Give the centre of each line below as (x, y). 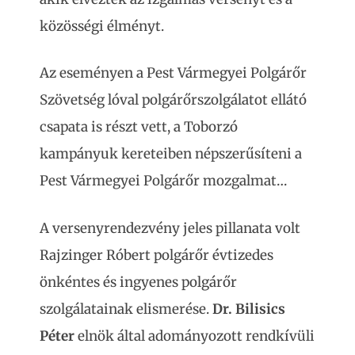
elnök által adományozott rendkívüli (196, 336)
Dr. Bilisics (249, 309)
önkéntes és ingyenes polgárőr (138, 282)
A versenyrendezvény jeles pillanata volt (170, 228)
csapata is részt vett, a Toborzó (139, 127)
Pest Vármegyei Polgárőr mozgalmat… (165, 181)
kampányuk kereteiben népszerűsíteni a (171, 154)
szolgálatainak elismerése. (126, 309)
